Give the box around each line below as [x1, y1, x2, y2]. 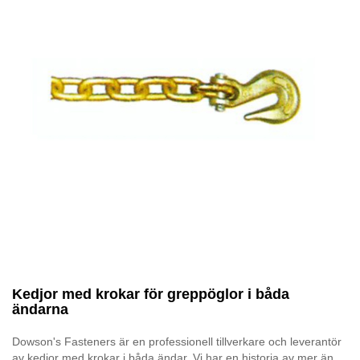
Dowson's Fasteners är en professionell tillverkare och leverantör [12, 335, 342, 349]
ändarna [12, 301, 68, 318]
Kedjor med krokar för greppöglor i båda [12, 286, 289, 303]
